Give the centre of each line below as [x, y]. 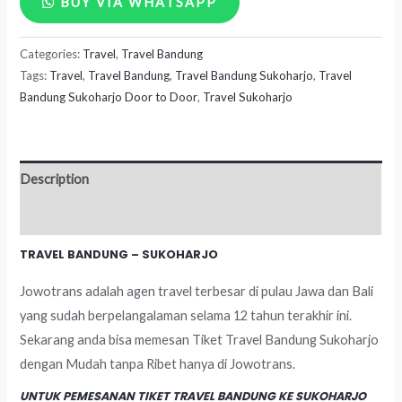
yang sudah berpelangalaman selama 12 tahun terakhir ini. [186, 316]
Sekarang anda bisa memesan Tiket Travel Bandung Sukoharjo [200, 340]
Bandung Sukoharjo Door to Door [109, 97]
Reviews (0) [52, 216]
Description [55, 179]
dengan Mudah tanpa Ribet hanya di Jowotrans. [158, 364]
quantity [44, 108]
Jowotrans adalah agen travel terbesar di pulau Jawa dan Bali [197, 292]
